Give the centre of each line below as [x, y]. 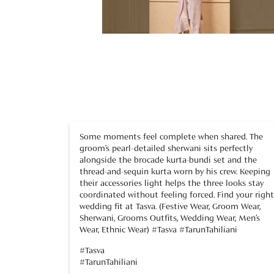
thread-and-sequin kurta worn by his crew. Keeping [175, 172]
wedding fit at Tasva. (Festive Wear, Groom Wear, [170, 206]
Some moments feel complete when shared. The [171, 137]
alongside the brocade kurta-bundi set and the [168, 160]
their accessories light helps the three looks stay [172, 183]
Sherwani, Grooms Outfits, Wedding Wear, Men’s [170, 218]
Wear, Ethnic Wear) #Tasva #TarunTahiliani [158, 230]
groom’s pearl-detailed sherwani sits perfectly [166, 148]
